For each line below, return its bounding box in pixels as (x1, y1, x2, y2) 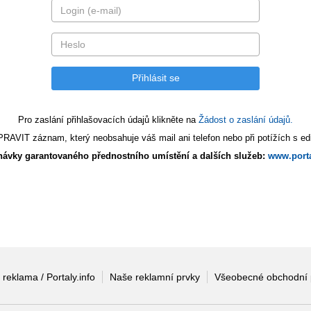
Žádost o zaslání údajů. (199, 114, 293, 125)
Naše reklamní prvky (109, 271, 200, 283)
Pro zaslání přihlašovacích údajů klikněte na (18, 114, 199, 125)
